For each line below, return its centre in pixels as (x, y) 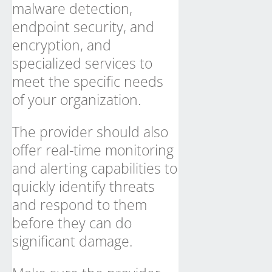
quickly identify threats (83, 186)
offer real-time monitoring (93, 150)
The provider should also (90, 132)
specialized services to (82, 63)
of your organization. (76, 100)
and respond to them (80, 205)
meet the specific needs (88, 81)
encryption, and (62, 45)
